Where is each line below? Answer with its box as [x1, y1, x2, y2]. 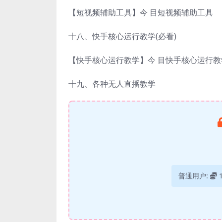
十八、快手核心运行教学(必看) [68, 30, 176, 42]
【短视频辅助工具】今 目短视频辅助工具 [68, 6, 213, 18]
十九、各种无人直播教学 [68, 78, 156, 89]
